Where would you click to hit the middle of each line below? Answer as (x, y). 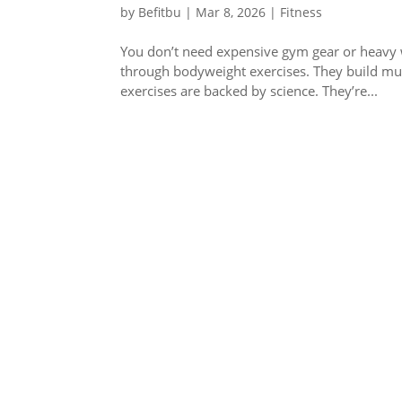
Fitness (301, 12)
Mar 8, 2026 (231, 12)
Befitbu (160, 12)
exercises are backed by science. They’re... (249, 90)
